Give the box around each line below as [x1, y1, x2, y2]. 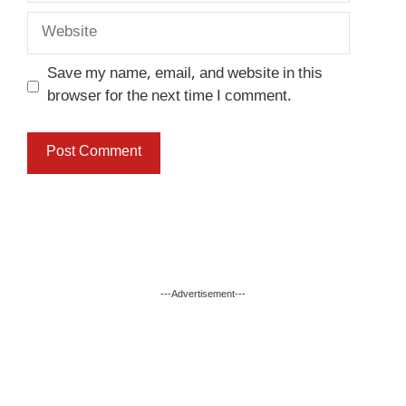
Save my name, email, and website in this [46, 64, 323, 85]
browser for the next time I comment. [46, 87, 292, 108]
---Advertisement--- [160, 287, 246, 301]
